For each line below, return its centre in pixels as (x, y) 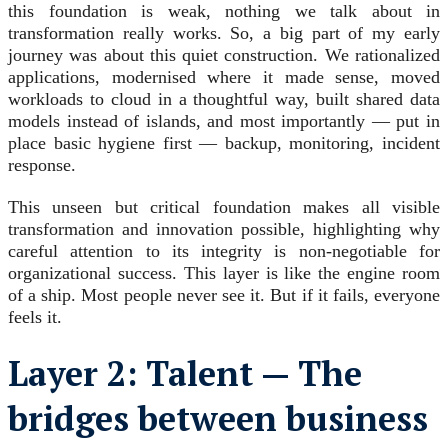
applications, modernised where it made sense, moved (224, 77)
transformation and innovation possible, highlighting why (224, 229)
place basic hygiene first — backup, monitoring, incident (224, 143)
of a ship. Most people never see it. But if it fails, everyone (224, 295)
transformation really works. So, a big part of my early (224, 33)
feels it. (35, 317)
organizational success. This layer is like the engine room (224, 273)
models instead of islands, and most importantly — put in (224, 121)
